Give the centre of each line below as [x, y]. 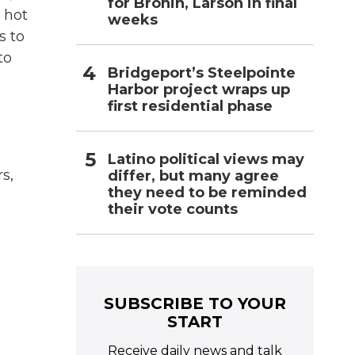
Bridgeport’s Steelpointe [202, 73]
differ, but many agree [193, 176]
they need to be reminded [207, 192]
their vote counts [173, 209]
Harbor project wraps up [199, 89]
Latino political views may [206, 159]
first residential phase [190, 106]
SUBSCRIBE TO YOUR [195, 303]
